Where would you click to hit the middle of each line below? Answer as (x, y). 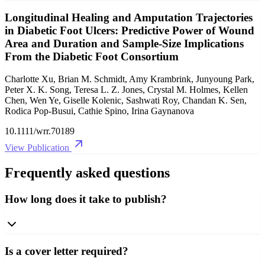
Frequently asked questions (87, 173)
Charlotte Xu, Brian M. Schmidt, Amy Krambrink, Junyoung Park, (130, 79)
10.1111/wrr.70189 (40, 131)
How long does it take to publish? (86, 199)
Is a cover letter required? (67, 251)
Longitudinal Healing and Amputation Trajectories (129, 17)
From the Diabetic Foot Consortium (92, 56)
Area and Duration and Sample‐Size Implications (124, 43)
